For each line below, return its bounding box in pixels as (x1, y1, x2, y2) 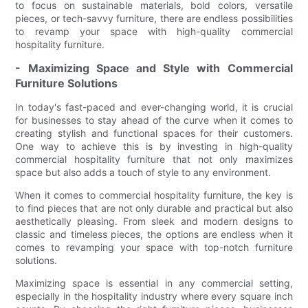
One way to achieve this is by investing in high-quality (15, 140, 293, 153)
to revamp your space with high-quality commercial (15, 25, 293, 38)
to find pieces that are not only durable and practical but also (15, 202, 293, 214)
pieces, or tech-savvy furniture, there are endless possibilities (15, 12, 293, 25)
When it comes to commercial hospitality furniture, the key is (15, 189, 293, 201)
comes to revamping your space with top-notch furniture (15, 241, 293, 254)
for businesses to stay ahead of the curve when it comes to (15, 114, 293, 126)
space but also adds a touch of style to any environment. (15, 166, 272, 179)
